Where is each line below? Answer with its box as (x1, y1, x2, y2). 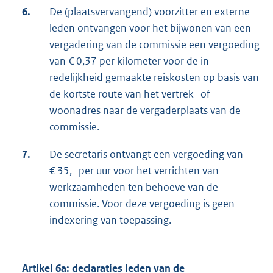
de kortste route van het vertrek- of (49, 87, 210, 101)
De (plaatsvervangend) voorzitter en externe (49, 5, 250, 19)
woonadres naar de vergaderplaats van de (49, 104, 241, 118)
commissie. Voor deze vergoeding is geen (49, 197, 235, 211)
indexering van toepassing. (49, 213, 171, 227)
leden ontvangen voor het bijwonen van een (49, 21, 251, 35)
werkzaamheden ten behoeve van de (49, 180, 218, 194)
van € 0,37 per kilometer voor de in (49, 54, 209, 68)
